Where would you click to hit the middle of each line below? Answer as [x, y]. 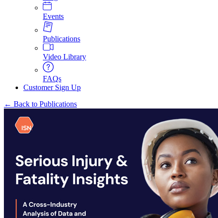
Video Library [64, 56]
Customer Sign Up [52, 87]
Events [53, 16]
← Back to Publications [40, 104]
